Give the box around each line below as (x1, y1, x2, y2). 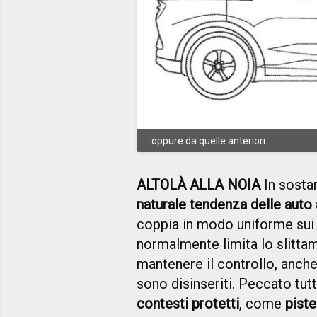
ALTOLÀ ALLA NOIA (137, 175, 260, 193)
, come (239, 294, 285, 312)
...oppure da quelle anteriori (145, 134, 265, 146)
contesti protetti (137, 294, 239, 312)
